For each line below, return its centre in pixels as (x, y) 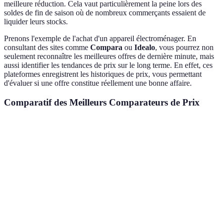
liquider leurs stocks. (36, 22)
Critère (23, 131)
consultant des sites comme (47, 48)
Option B (138, 131)
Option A (88, 131)
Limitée (135, 193)
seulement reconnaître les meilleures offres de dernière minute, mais (109, 56)
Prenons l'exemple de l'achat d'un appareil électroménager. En (100, 39)
